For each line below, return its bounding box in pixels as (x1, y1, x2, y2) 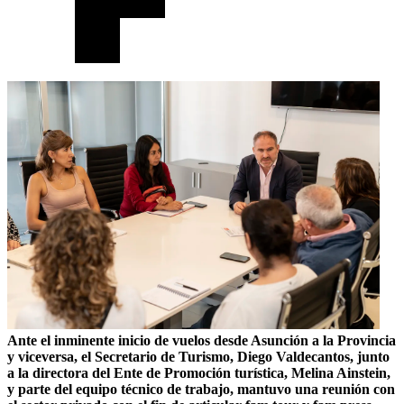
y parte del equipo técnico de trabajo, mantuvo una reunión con (7, 381, 395, 397)
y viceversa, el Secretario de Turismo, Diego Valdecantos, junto (7, 348, 390, 364)
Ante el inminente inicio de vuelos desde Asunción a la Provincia (7, 332, 396, 348)
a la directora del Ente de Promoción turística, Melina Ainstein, (7, 364, 390, 381)
